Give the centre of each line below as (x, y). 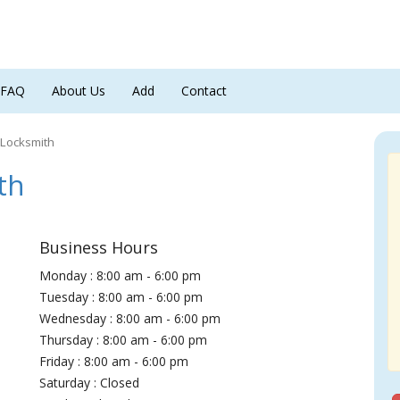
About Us (79, 91)
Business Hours (99, 247)
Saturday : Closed (90, 383)
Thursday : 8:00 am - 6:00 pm (124, 340)
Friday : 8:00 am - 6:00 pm (114, 361)
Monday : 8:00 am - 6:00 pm (121, 275)
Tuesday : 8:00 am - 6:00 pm (121, 297)
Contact (204, 91)
